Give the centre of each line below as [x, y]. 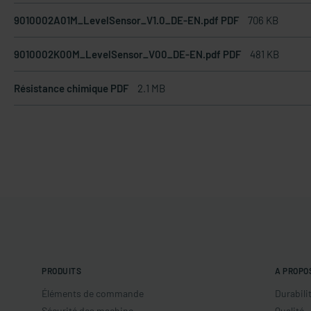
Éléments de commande [93, 293]
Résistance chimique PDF [72, 88]
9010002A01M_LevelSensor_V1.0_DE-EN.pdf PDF [127, 20]
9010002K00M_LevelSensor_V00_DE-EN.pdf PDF [128, 54]
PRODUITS [62, 271]
